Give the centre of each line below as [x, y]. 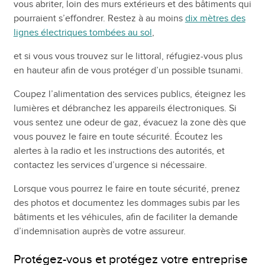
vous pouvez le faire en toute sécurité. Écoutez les [118, 136]
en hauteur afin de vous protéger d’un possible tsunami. [128, 70]
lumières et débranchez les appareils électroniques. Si [125, 108]
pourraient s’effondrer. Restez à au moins [99, 18]
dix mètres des [215, 18]
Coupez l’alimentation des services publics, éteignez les [129, 94]
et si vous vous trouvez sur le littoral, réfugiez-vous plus [128, 56]
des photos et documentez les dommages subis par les [126, 203]
